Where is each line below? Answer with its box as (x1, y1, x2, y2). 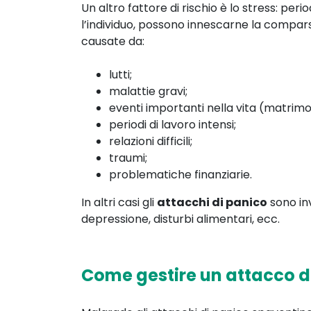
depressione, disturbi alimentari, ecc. (81, 211, 280, 228)
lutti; (109, 67, 132, 83)
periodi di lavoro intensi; (109, 117, 236, 133)
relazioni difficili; (109, 133, 192, 150)
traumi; (109, 150, 147, 167)
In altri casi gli (81, 194, 157, 211)
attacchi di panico (157, 194, 267, 211)
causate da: (81, 33, 144, 50)
